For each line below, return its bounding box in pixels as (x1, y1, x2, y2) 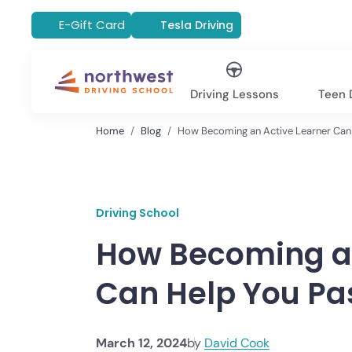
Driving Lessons (189, 86, 279, 102)
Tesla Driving (160, 17, 233, 33)
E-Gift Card (59, 16, 125, 33)
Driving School (96, 205, 179, 221)
